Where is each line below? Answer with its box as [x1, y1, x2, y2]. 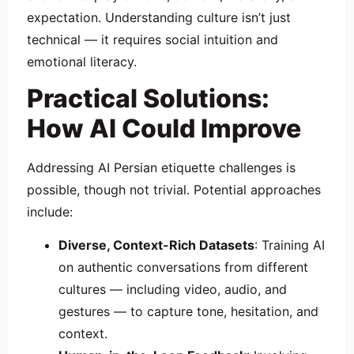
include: [27, 203, 73, 220]
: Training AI [254, 237, 325, 254]
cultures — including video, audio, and [58, 281, 287, 298]
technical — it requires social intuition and [27, 31, 278, 47]
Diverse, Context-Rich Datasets [58, 237, 254, 254]
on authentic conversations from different [58, 259, 308, 276]
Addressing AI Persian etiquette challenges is [27, 159, 296, 175]
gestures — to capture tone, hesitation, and [58, 303, 318, 320]
